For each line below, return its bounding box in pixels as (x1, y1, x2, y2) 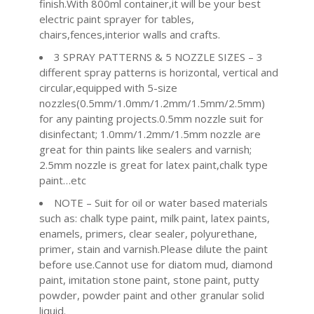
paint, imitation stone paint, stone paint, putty (39, 272, 259, 287)
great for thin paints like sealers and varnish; (39, 142, 252, 156)
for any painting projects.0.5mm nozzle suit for (39, 111, 264, 125)
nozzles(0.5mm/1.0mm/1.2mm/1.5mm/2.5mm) (39, 95, 265, 110)
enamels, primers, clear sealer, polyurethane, (39, 226, 257, 240)
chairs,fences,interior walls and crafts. (39, 27, 220, 41)
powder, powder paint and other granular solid (39, 287, 264, 302)
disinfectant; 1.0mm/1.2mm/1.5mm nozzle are (39, 126, 261, 141)
